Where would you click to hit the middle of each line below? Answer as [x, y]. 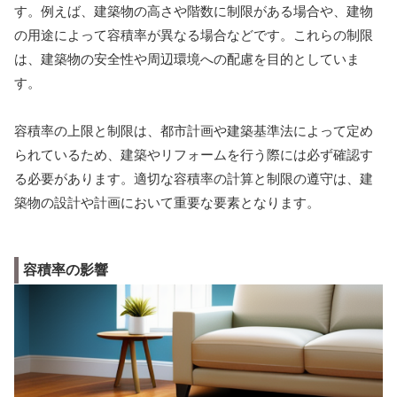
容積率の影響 [66, 269]
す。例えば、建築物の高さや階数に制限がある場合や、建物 [194, 11]
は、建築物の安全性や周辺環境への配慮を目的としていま [187, 58]
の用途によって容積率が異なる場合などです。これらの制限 [194, 35]
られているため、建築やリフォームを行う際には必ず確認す [194, 154]
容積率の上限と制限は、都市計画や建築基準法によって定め [194, 130]
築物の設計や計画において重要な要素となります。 [167, 202]
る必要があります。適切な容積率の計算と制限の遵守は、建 [194, 178]
